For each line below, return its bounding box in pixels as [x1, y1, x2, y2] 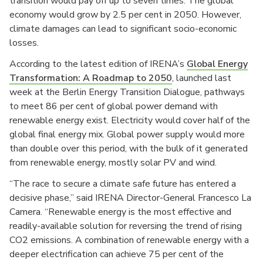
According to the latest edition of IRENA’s [9, 58, 187, 71]
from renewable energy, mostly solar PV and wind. [9, 156, 217, 170]
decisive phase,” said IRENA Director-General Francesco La [9, 191, 251, 205]
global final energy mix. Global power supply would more [9, 128, 245, 141]
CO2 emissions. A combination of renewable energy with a [9, 234, 249, 247]
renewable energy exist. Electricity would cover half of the [9, 114, 250, 127]
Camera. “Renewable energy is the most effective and [9, 205, 231, 219]
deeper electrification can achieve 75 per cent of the [9, 248, 224, 261]
